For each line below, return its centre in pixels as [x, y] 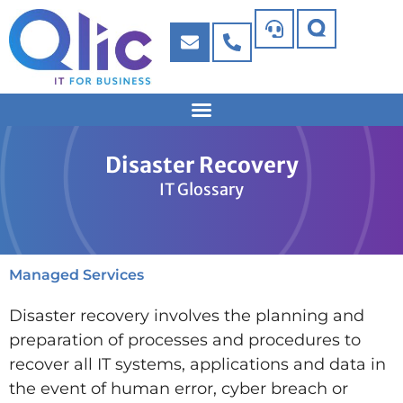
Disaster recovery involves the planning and [187, 316]
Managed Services [76, 275]
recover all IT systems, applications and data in [197, 364]
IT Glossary [201, 189]
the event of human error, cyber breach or [179, 389]
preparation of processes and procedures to [185, 340]
